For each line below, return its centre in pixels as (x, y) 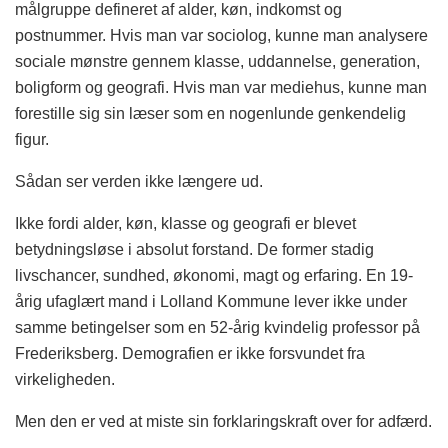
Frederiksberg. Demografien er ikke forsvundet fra (190, 353)
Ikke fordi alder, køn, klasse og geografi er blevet (185, 223)
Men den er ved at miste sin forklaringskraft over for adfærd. (223, 421)
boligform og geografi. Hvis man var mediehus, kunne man (221, 87)
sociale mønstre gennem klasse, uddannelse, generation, (217, 61)
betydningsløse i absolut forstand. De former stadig (194, 249)
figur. (32, 139)
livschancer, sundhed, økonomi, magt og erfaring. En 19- (214, 275)
